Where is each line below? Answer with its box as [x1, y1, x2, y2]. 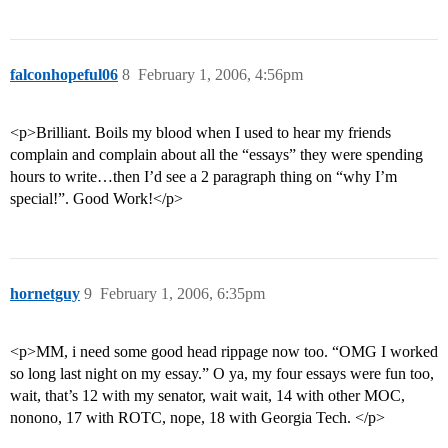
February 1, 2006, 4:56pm [138, 66, 303, 84]
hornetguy [10, 285, 80, 303]
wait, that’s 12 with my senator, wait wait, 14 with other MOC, [10, 387, 405, 405]
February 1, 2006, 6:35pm [100, 285, 265, 303]
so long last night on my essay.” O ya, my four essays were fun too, [10, 365, 434, 383]
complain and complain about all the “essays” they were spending [10, 146, 423, 164]
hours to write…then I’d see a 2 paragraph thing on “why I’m [10, 168, 397, 186]
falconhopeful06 [10, 66, 118, 84]
